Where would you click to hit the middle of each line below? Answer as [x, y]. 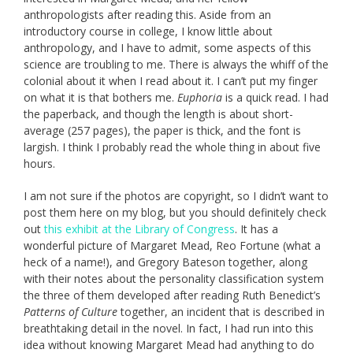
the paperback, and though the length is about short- [158, 114]
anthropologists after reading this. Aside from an [147, 15]
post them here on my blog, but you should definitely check [175, 213]
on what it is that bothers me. [100, 98]
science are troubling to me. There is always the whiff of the [176, 65]
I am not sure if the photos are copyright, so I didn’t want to [176, 196]
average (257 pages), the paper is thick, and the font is [162, 131]
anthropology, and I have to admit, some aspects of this [167, 48]
